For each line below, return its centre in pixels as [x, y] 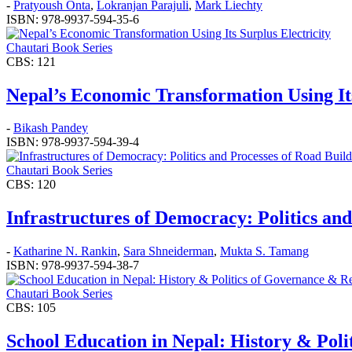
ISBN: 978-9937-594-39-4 [73, 142]
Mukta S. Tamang [264, 251]
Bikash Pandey [51, 128]
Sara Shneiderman [169, 251]
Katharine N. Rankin [65, 251]
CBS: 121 [31, 61]
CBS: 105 [31, 308]
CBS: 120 [31, 185]
